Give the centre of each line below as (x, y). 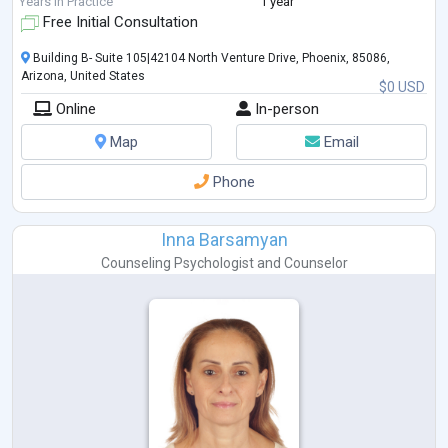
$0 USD (402, 87)
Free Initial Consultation (118, 22)
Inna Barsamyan (224, 240)
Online (74, 109)
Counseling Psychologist (177, 263)
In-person (285, 109)
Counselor (315, 263)
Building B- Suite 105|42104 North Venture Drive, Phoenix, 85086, (210, 58)
